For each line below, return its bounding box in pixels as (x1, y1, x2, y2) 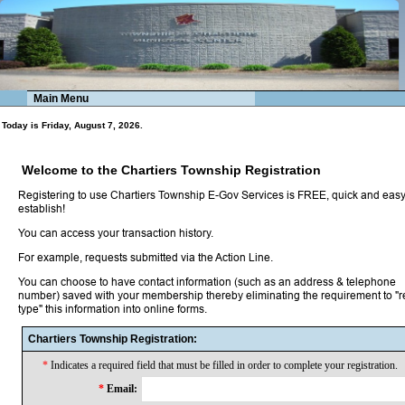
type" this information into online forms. (18, 302, 207, 316)
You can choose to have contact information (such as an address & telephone (18, 275, 396, 288)
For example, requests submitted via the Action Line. (18, 250, 273, 264)
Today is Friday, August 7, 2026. (2, 120, 143, 130)
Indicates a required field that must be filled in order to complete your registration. (48, 359, 399, 372)
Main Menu (33, 92, 89, 105)
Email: (104, 382, 138, 395)
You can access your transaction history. (18, 226, 213, 240)
